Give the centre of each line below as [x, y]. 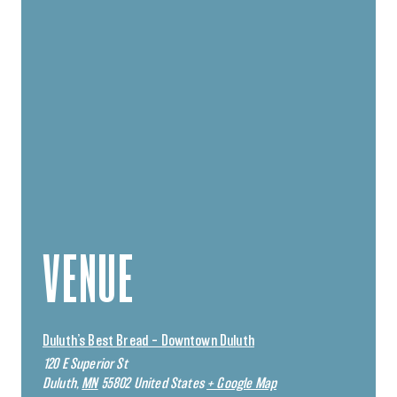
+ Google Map [241, 384]
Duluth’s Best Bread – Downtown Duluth [148, 341]
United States [168, 384]
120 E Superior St [85, 364]
